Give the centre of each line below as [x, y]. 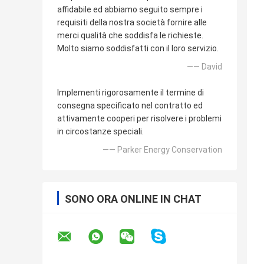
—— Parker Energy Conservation [162, 150]
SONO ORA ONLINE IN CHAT [133, 199]
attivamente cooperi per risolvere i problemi [139, 119]
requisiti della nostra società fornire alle [132, 23]
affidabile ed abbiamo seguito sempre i [130, 10]
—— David [204, 67]
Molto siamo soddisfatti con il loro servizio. [138, 49]
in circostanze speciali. [100, 132]
